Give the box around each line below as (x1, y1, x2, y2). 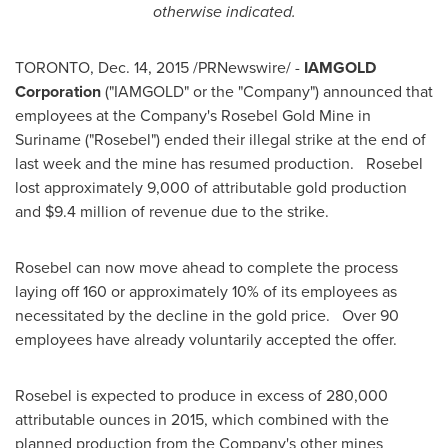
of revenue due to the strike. (127, 200, 337, 223)
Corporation (15, 80, 101, 103)
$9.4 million (45, 200, 127, 223)
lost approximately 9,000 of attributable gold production (15, 176, 407, 199)
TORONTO (15, 56, 90, 79)
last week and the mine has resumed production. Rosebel (15, 152, 423, 175)
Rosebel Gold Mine (221, 104, 354, 127)
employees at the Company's (15, 104, 221, 127)
